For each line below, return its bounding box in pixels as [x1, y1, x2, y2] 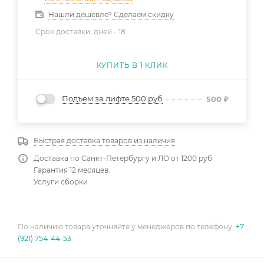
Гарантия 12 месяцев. [34, 166, 110, 175]
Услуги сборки [34, 177, 88, 187]
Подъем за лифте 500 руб [62, 94, 163, 104]
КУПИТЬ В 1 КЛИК [96, 60, 168, 70]
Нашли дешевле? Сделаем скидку [48, 9, 174, 19]
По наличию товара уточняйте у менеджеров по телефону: [18, 222, 236, 232]
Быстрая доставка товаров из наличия [34, 136, 175, 146]
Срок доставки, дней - [35, 27, 118, 36]
